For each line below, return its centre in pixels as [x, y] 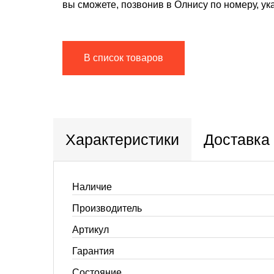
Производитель [107, 208]
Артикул [91, 230]
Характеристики [122, 139]
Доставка [237, 139]
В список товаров [124, 58]
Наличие [92, 187]
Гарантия [93, 251]
